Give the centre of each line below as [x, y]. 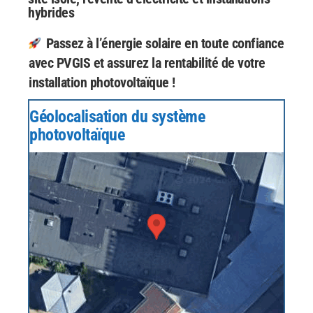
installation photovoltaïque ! [102, 82]
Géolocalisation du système [117, 117]
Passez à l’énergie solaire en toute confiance [165, 43]
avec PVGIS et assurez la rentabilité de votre [147, 63]
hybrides [51, 13]
